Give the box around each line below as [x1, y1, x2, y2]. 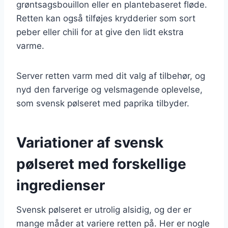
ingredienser [16, 176, 105, 194]
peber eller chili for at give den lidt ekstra [16, 26, 184, 37]
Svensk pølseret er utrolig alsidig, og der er [16, 204, 191, 215]
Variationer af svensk [16, 133, 163, 151]
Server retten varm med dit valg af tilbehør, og [16, 70, 205, 81]
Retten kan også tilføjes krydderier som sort [16, 13, 195, 23]
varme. [16, 40, 44, 51]
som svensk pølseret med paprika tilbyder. [16, 98, 189, 108]
